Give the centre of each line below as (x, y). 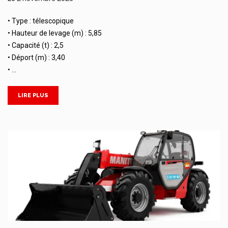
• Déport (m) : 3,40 (36, 57)
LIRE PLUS (33, 95)
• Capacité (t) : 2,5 (36, 45)
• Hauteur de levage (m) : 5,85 (55, 33)
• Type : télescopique (41, 21)
